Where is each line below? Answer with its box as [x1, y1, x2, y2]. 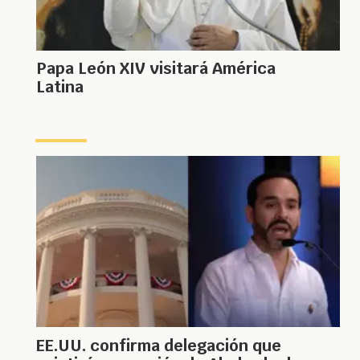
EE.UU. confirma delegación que [36, 334, 281, 356]
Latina [36, 76, 84, 98]
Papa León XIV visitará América [36, 58, 276, 80]
